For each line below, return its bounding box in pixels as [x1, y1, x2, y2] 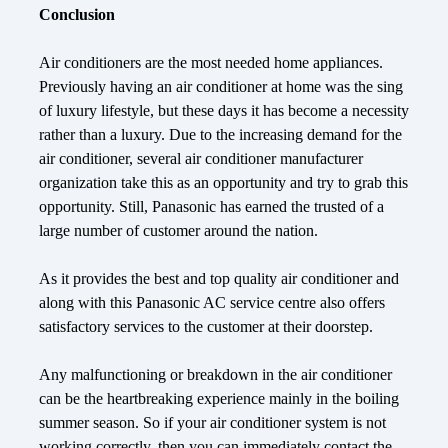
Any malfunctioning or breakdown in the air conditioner [39, 366, 392, 384]
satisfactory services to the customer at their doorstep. [39, 318, 373, 336]
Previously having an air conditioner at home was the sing [39, 78, 403, 96]
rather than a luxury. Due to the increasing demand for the [39, 126, 402, 144]
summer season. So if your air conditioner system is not [39, 414, 386, 432]
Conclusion [39, 6, 115, 24]
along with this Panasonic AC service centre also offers [39, 294, 385, 312]
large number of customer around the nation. [39, 222, 318, 240]
